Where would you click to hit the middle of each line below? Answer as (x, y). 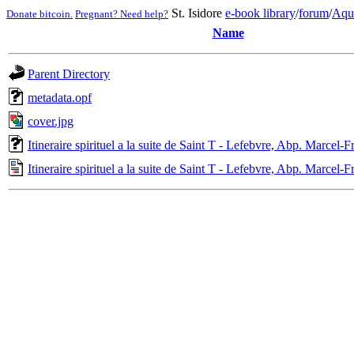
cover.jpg (51, 121)
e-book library (260, 13)
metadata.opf (60, 98)
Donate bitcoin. (40, 14)
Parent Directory (69, 74)
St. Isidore (197, 13)
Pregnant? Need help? (122, 14)
